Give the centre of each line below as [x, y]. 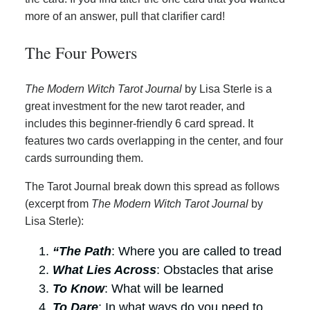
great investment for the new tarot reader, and [135, 107]
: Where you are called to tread [197, 252]
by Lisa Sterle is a [228, 89]
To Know [79, 289]
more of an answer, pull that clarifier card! [125, 17]
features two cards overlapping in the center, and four [154, 141]
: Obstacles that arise [215, 270]
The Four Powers [81, 53]
